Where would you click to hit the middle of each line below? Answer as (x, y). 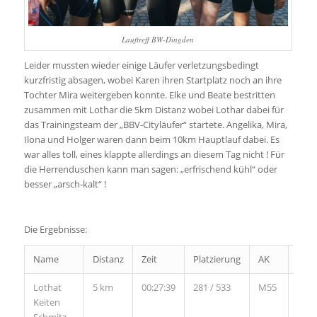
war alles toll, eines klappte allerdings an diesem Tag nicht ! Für (154, 154)
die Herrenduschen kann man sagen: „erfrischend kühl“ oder (150, 169)
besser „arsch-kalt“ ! (65, 184)
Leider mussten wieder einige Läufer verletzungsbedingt (141, 65)
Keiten (46, 302)
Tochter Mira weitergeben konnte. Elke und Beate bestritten (149, 94)
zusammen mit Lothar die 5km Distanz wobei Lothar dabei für (154, 109)
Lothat (47, 288)
